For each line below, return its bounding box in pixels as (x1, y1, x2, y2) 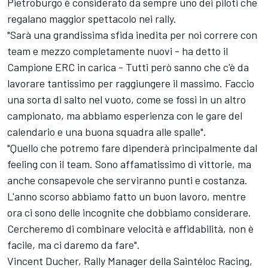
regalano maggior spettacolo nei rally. (7, 12, 176, 26)
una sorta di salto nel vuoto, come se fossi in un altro (7, 93, 246, 106)
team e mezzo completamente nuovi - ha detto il (7, 44, 228, 58)
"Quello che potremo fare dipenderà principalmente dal (7, 141, 257, 155)
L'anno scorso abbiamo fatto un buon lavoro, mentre (7, 190, 246, 203)
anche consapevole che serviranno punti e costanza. (7, 173, 248, 187)
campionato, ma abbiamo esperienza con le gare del (7, 109, 242, 123)
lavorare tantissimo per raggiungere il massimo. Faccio (7, 77, 254, 90)
